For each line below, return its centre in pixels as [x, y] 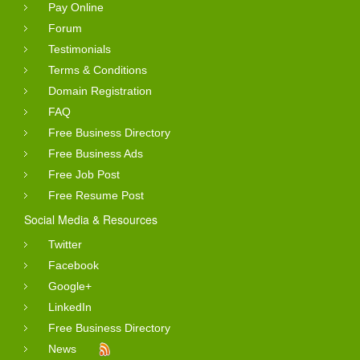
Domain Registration [100, 91]
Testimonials [80, 49]
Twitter [65, 245]
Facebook [74, 266]
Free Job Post [84, 175]
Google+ [70, 286]
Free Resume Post [96, 196]
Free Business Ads [96, 154]
